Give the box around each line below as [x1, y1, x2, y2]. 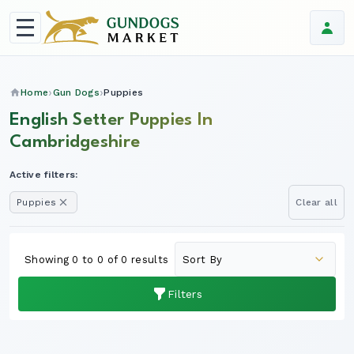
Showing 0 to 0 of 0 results [24, 253, 169, 265]
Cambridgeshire [9, 134, 141, 151]
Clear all [296, 197, 337, 208]
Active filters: [9, 169, 78, 180]
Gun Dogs [52, 87, 100, 98]
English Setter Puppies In [9, 111, 213, 129]
